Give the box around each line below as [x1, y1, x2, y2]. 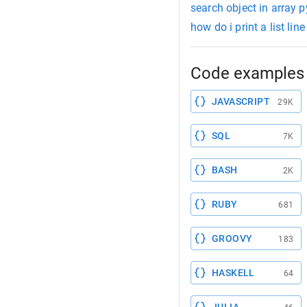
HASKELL [212, 267, 255, 279]
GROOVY [212, 233, 253, 245]
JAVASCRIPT [212, 96, 270, 108]
